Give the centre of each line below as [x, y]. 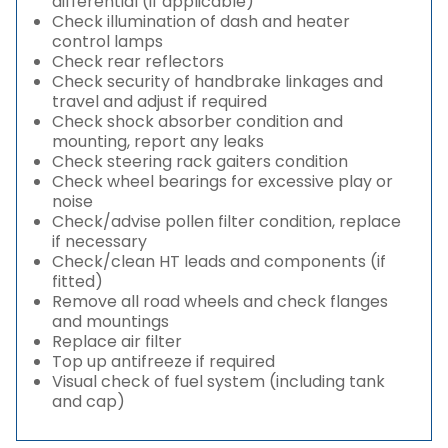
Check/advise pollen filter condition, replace [226, 221]
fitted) [77, 281]
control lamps [107, 41]
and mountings [110, 321]
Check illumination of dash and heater [201, 21]
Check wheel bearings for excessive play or [222, 181]
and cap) [88, 401]
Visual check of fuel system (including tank [218, 381]
